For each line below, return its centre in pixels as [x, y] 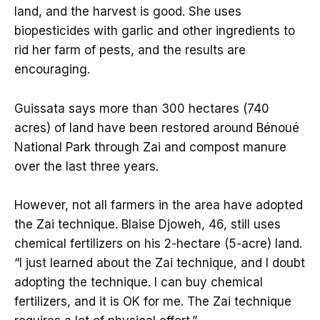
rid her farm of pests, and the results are [130, 50]
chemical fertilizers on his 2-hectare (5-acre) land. [158, 243]
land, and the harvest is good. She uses [128, 12]
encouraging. [52, 70]
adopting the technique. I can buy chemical [139, 282]
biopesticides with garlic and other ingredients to [155, 31]
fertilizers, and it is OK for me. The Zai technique [153, 301]
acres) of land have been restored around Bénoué [157, 127]
